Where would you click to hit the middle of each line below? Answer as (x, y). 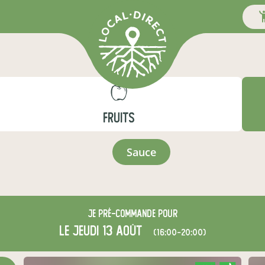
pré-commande (127, 214)
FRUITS (119, 118)
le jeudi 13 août (103, 231)
